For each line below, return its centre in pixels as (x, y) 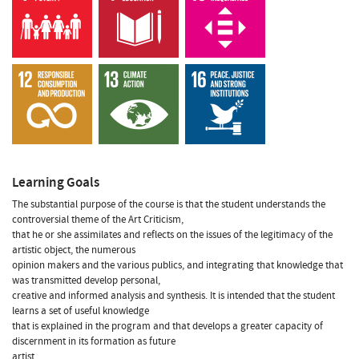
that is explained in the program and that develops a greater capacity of (167, 326)
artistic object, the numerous (74, 250)
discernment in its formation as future (94, 341)
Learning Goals (56, 182)
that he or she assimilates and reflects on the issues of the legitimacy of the (172, 234)
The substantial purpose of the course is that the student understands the (169, 204)
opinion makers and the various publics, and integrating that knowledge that (177, 265)
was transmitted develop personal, (86, 280)
